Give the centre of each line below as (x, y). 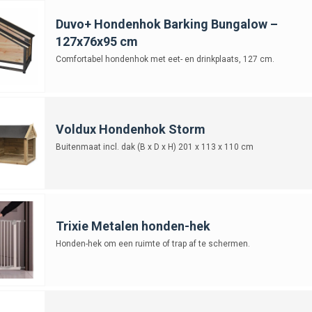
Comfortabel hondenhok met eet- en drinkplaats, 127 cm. (165, 59)
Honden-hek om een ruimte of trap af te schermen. (153, 243)
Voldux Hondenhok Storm (130, 129)
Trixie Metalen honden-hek (133, 226)
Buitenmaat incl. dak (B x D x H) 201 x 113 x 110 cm (154, 147)
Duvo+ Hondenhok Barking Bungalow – (166, 24)
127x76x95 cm (96, 41)
